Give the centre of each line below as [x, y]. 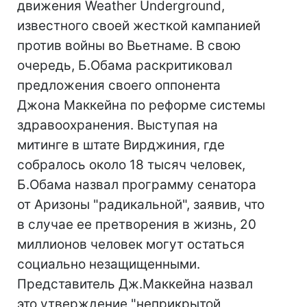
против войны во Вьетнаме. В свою [129, 46]
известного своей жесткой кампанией [139, 26]
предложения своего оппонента [119, 85]
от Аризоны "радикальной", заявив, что [141, 205]
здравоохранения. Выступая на [118, 125]
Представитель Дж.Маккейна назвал [135, 284]
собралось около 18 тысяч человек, [131, 165]
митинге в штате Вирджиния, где [121, 145]
